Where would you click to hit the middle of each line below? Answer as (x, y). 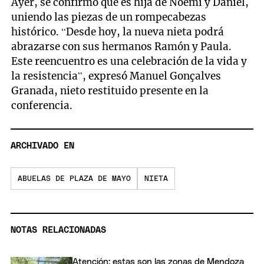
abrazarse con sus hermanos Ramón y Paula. (122, 47)
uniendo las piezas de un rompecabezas (109, 17)
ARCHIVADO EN (42, 146)
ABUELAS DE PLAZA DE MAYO (74, 179)
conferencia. (42, 106)
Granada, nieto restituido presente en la (110, 91)
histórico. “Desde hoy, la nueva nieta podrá (118, 32)
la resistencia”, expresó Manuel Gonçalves (116, 76)
